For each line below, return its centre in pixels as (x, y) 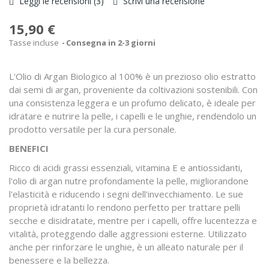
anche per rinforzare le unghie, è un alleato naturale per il (126, 247)
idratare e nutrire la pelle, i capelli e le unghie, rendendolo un (133, 116)
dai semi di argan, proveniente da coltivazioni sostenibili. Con (133, 89)
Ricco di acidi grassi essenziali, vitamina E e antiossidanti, (126, 168)
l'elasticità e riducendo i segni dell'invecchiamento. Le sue (126, 194)
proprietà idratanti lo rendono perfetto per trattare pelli (125, 207)
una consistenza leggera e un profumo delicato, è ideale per (132, 103)
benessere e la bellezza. (59, 260)
